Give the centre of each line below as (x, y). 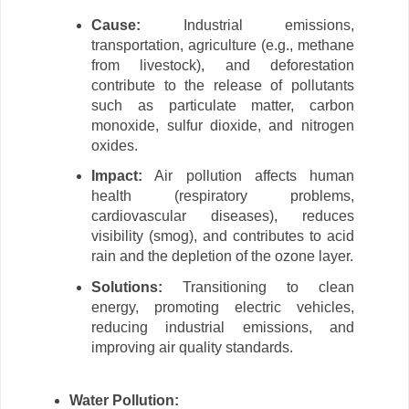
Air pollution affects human (248, 176)
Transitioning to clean (258, 288)
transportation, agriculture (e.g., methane (223, 45)
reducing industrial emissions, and (223, 328)
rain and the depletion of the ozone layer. (223, 257)
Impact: (117, 176)
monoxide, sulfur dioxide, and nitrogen (223, 125)
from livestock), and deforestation (223, 65)
